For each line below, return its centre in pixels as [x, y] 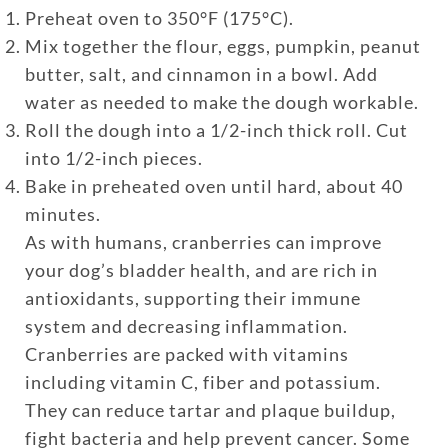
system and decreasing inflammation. [186, 325]
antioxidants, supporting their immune [192, 297]
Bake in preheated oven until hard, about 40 [213, 185]
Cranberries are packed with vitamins [186, 353]
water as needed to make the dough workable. [221, 101]
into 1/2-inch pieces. [113, 157]
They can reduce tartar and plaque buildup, [210, 409]
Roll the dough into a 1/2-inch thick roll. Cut [216, 129]
